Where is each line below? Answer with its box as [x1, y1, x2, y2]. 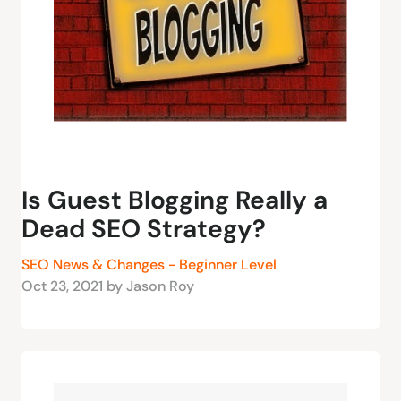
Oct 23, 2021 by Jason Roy [21, 277, 194, 296]
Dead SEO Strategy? [21, 212, 266, 246]
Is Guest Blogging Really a [21, 183, 328, 218]
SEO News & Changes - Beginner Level [21, 255, 277, 275]
